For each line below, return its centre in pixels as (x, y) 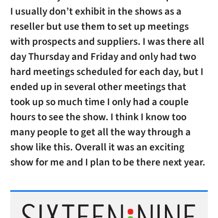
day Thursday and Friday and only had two (103, 57)
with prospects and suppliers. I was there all (107, 42)
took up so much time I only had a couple (99, 102)
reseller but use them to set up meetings (99, 27)
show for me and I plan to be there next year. (108, 163)
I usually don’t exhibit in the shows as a (96, 12)
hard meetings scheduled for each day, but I (107, 72)
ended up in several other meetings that (98, 87)
